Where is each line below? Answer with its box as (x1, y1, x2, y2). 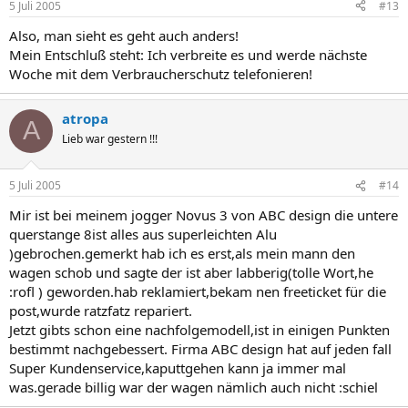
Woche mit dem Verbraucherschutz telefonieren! (9, 64, 312, 83)
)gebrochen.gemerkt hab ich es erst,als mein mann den (9, 244, 355, 262)
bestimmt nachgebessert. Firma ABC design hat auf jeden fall (9, 340, 392, 358)
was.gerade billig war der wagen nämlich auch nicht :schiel (9, 378, 378, 396)
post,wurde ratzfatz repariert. (9, 301, 192, 320)
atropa (62, 108, 108, 127)
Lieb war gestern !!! (62, 130, 158, 147)
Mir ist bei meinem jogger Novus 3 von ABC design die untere (9, 206, 398, 224)
